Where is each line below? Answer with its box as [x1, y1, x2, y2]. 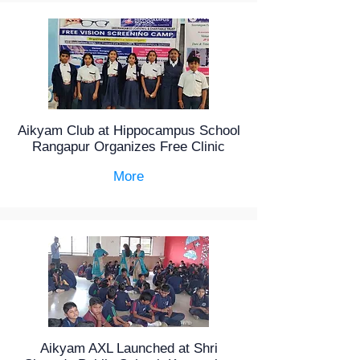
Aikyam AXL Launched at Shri [39, 341, 218, 356]
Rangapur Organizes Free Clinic [32, 139, 225, 154]
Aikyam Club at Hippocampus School [17, 123, 240, 138]
